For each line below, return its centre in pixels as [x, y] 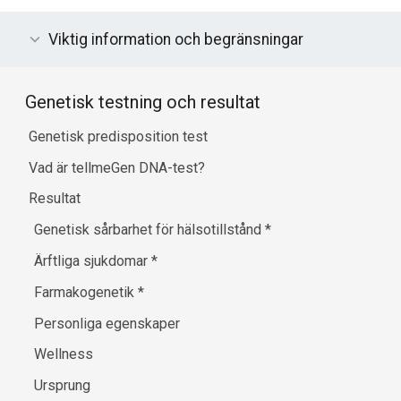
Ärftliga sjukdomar [93, 260]
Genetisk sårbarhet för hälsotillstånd [150, 230]
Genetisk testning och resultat [143, 102]
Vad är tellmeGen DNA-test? [117, 167]
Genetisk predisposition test [118, 136]
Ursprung [63, 386]
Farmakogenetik [86, 292]
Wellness [64, 354]
